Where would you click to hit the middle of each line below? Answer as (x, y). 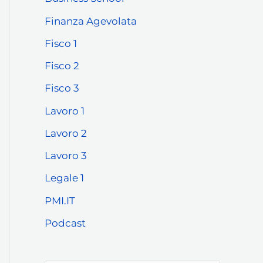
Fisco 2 (62, 66)
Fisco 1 (61, 43)
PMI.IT (60, 200)
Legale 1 (64, 178)
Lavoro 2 (66, 133)
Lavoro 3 (66, 156)
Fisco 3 (62, 88)
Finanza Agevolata (91, 21)
